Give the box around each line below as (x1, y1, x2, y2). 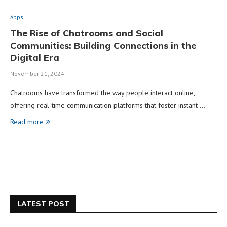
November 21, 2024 (10, 69, 64, 78)
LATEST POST (17, 199, 69, 208)
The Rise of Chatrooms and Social (10, 27, 163, 39)
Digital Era (10, 51, 59, 63)
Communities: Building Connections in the (10, 39, 196, 51)
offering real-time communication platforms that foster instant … (10, 100, 205, 110)
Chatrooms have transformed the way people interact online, (10, 88, 195, 97)
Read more (10, 117, 44, 126)
